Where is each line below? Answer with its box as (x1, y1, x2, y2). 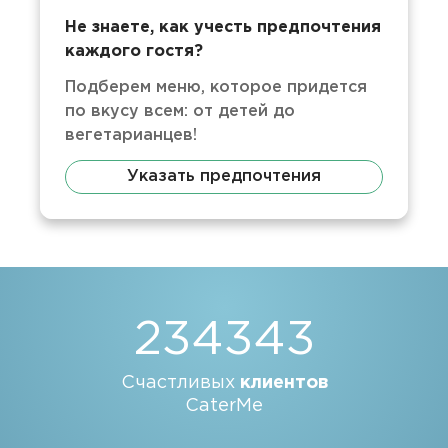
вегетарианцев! (65, 128, 198, 143)
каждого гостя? (65, 44, 204, 59)
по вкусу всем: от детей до (65, 104, 296, 119)
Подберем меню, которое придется (65, 80, 368, 95)
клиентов (239, 375, 328, 391)
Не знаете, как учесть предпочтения (65, 20, 382, 35)
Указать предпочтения (127, 169, 321, 184)
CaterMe (185, 398, 263, 414)
